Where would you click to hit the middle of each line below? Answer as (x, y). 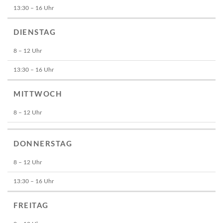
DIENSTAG (35, 33)
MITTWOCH (38, 95)
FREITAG (31, 206)
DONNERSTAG (43, 144)
